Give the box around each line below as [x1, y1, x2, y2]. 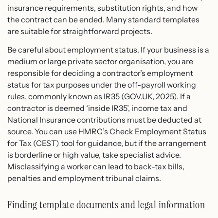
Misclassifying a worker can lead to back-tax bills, [7, 162, 184, 172]
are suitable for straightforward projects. [7, 26, 152, 36]
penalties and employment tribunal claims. [7, 173, 161, 183]
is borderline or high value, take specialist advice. [7, 150, 181, 160]
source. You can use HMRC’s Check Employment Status [7, 127, 206, 137]
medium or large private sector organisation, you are [7, 56, 193, 67]
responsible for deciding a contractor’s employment [7, 68, 193, 78]
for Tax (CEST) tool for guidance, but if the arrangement [7, 138, 206, 148]
